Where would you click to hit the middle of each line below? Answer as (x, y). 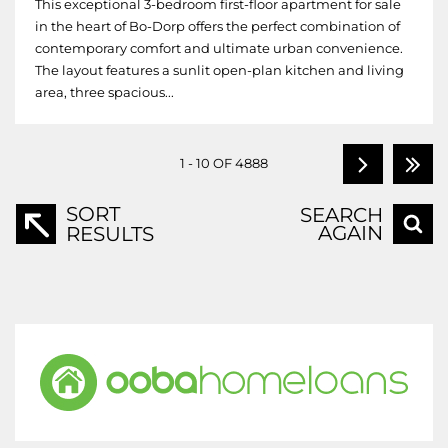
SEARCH (341, 215)
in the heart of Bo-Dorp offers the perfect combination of (217, 26)
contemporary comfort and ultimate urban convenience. (219, 48)
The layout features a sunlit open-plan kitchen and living (219, 70)
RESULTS (110, 234)
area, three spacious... (104, 92)
